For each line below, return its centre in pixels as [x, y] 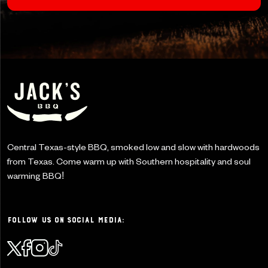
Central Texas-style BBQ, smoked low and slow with [111, 147]
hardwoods [237, 147]
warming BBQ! [36, 176]
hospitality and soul [213, 161]
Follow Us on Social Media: [66, 220]
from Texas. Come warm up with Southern [91, 161]
